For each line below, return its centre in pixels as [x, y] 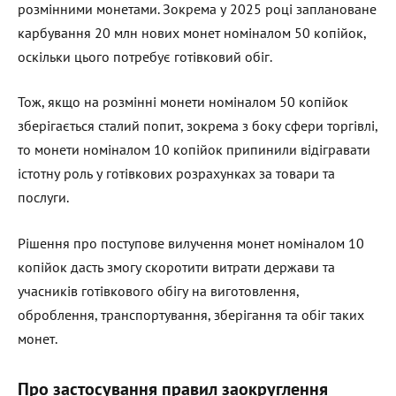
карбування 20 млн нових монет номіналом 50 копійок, [192, 32]
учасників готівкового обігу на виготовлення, [158, 290]
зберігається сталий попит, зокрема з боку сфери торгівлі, [198, 126]
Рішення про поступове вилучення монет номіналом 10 [191, 243]
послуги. [43, 198]
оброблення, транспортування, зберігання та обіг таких [191, 314]
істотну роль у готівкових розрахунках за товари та [176, 174]
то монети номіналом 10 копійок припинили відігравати [194, 150]
